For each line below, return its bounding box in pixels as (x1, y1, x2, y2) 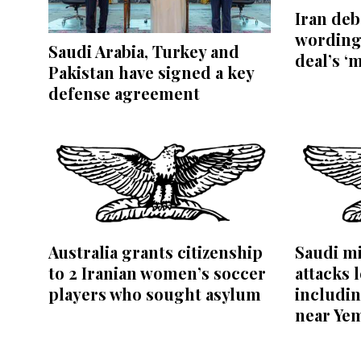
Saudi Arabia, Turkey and (48, 39, 239, 62)
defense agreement (48, 81, 200, 104)
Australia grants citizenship (48, 240, 263, 263)
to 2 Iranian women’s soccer (48, 261, 266, 284)
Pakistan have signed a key (48, 60, 254, 83)
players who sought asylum (48, 282, 261, 305)
